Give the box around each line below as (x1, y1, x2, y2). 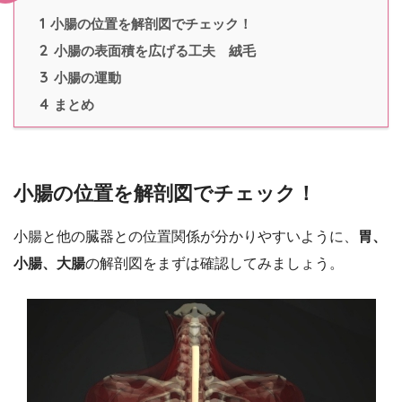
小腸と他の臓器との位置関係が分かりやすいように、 (13, 228, 358, 244)
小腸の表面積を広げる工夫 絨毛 (50, 43, 256, 59)
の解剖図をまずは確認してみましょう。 (85, 255, 344, 271)
